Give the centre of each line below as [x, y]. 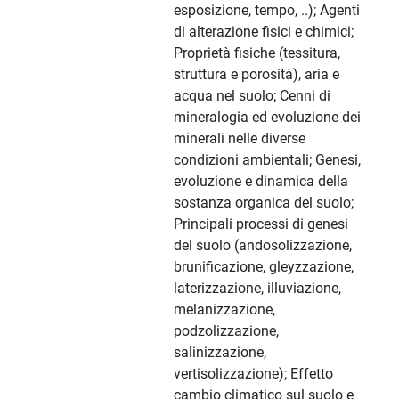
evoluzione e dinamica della [261, 182]
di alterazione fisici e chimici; [264, 32]
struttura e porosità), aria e [256, 75]
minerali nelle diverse [240, 139]
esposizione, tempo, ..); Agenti [267, 11]
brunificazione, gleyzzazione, [264, 267]
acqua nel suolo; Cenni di [252, 96]
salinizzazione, [220, 353]
